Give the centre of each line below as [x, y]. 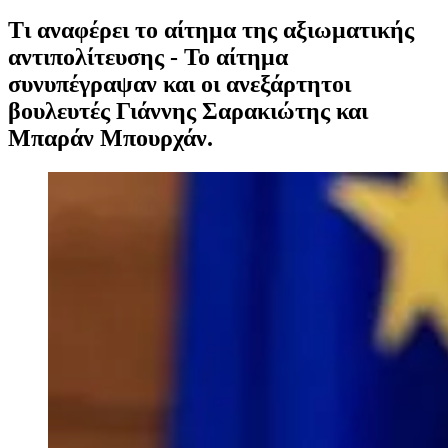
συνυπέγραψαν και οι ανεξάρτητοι [179, 83]
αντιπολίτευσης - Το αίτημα [148, 56]
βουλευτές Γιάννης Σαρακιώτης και [188, 110]
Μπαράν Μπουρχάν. [110, 137]
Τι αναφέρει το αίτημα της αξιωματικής [211, 29]
